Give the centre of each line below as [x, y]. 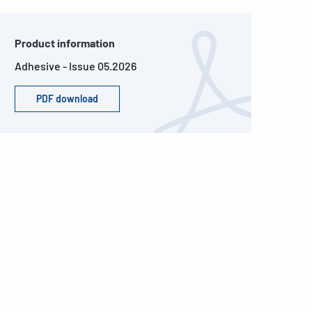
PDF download [67, 99]
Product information [65, 43]
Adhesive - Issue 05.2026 [76, 66]
